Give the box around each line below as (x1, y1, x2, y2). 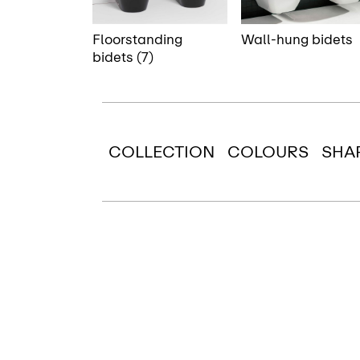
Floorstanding (92, 31, 182, 48)
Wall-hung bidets (241, 31, 353, 48)
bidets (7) (92, 49, 153, 66)
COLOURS (227, 142, 309, 162)
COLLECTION (108, 142, 215, 162)
